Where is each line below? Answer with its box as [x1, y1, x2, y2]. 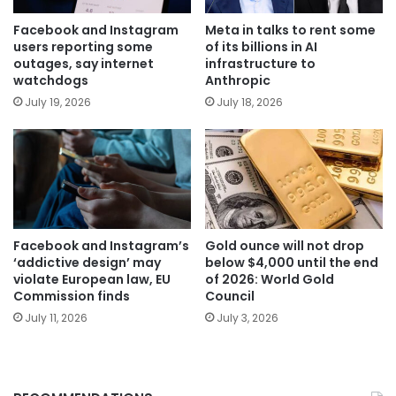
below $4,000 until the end [205, 254, 378, 272]
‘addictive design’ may [13, 254, 161, 272]
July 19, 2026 [25, 94, 91, 110]
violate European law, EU [13, 270, 171, 289]
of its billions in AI [205, 37, 317, 56]
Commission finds [13, 287, 130, 306]
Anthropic [205, 71, 270, 89]
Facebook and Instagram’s [13, 237, 189, 255]
